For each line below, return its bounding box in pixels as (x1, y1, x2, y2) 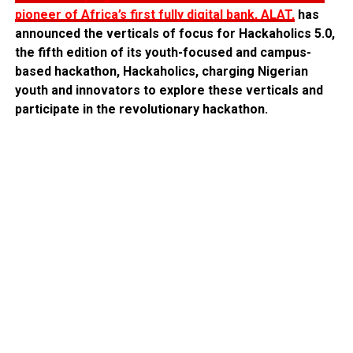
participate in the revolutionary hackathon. (14, 102, 268, 117)
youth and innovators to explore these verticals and (14, 83, 323, 98)
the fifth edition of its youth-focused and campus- (14, 45, 311, 61)
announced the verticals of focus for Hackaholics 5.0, (14, 26, 335, 42)
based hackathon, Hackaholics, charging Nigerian (14, 64, 308, 80)
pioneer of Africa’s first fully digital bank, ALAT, (14, 7, 295, 23)
